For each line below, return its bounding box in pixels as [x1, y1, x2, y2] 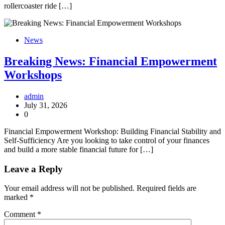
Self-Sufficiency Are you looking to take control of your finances [4, 136, 209, 145]
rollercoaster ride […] [4, 2, 72, 11]
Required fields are [137, 184, 196, 193]
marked [4, 193, 30, 202]
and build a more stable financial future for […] [4, 145, 153, 154]
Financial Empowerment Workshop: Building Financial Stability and [4, 127, 221, 136]
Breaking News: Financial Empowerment [4, 54, 217, 68]
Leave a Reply [4, 163, 63, 174]
